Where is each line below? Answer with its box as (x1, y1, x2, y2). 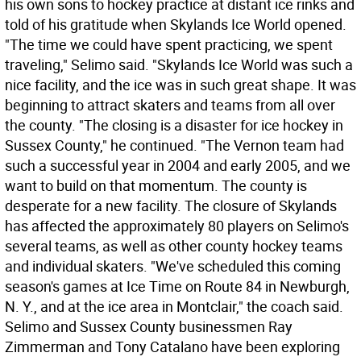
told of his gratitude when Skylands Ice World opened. (5, 15, 346, 34)
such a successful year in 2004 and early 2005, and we (5, 156, 351, 175)
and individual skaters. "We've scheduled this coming (5, 256, 341, 276)
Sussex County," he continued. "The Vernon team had (5, 135, 344, 155)
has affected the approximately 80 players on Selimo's (5, 216, 349, 235)
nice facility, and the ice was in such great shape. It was (5, 75, 356, 94)
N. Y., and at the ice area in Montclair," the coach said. (5, 297, 343, 316)
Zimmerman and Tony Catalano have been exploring (5, 337, 340, 356)
